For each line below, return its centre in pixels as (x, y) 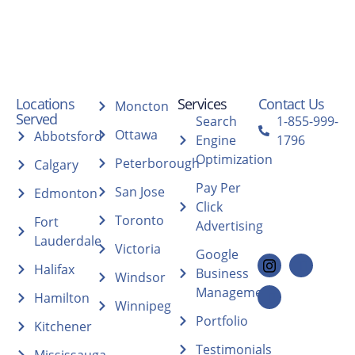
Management (235, 292)
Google (217, 254)
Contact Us (291, 103)
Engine (216, 140)
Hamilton (61, 298)
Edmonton (65, 193)
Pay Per (218, 187)
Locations (45, 103)
